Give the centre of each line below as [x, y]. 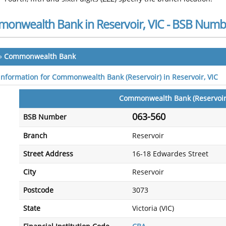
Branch [35, 136]
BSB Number [45, 117]
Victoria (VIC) [153, 209]
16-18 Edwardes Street [170, 154]
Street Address [48, 154]
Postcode [38, 190]
